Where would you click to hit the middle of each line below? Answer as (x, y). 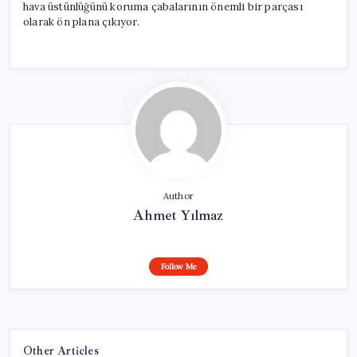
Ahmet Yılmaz (178, 215)
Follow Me (178, 266)
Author (178, 196)
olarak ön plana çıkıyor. (81, 22)
